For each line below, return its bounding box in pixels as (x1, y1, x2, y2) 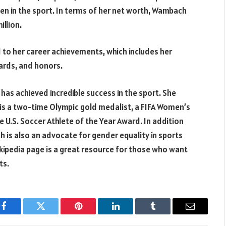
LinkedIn (115, 209, 148, 218)
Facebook (3, 209, 38, 218)
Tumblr (152, 209, 179, 218)
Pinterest (77, 209, 109, 218)
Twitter (40, 209, 67, 218)
